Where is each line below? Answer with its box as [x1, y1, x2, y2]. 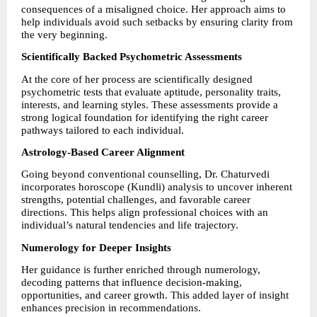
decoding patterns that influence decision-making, [21, 276, 242, 288]
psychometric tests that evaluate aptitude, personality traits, [21, 86, 281, 98]
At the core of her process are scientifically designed [21, 73, 253, 85]
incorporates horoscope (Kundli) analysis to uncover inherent [21, 181, 292, 193]
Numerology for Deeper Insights [21, 241, 171, 253]
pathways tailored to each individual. [21, 124, 184, 136]
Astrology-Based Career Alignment [21, 146, 185, 158]
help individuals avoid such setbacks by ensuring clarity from [21, 16, 293, 28]
